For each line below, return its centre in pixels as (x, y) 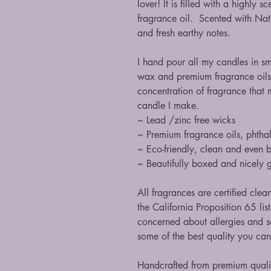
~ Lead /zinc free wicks (186, 120)
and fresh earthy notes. (184, 33)
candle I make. (168, 106)
